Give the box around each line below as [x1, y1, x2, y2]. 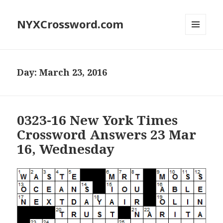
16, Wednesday [17, 140, 115, 158]
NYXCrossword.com [17, 16, 124, 32]
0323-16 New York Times [17, 111, 178, 129]
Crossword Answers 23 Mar [17, 125, 197, 144]
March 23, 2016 [39, 66, 108, 79]
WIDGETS [185, 51, 215, 60]
